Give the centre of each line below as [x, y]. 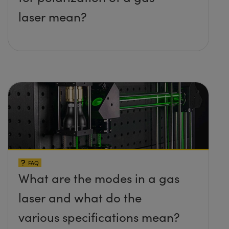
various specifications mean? [99, 217]
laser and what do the [80, 197]
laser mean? [53, 16]
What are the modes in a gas [99, 178]
